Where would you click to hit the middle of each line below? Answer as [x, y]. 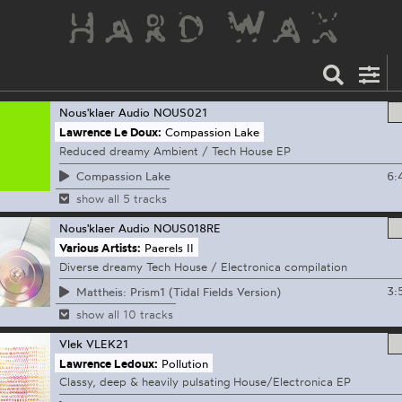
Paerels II [170, 247]
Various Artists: [100, 247]
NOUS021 [180, 113]
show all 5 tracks [121, 198]
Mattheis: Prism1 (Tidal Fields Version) [178, 291]
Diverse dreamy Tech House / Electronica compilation [203, 266]
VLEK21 [107, 343]
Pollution [185, 363]
